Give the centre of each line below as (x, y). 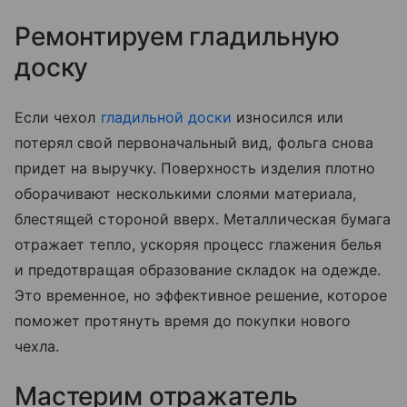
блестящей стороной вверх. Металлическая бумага (203, 219)
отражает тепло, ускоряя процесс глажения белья (199, 245)
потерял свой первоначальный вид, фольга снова (194, 143)
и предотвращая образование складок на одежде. (198, 270)
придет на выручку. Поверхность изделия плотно (195, 169)
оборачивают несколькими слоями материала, (185, 194)
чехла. (40, 347)
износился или (288, 118)
